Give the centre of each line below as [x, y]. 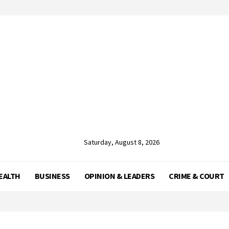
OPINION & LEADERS [119, 176]
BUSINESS [52, 176]
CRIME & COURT [197, 176]
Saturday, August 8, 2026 [122, 142]
